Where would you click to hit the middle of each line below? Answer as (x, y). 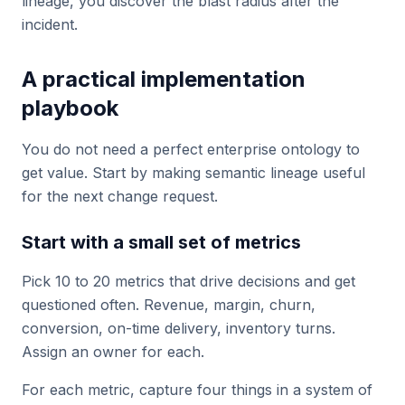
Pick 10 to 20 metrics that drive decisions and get (188, 281)
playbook (70, 108)
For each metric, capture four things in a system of (197, 390)
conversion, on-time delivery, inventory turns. (179, 328)
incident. (50, 24)
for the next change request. (120, 196)
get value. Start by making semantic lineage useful (193, 173)
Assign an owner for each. (113, 352)
